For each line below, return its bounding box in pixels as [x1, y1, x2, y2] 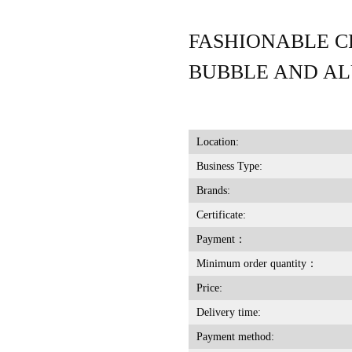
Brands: [196, 185, 230, 196]
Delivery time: [196, 306, 261, 318]
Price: [196, 282, 222, 294]
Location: [196, 136, 239, 148]
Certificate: [196, 209, 246, 221]
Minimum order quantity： [196, 258, 317, 269]
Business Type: [196, 160, 262, 172]
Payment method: [196, 331, 274, 343]
